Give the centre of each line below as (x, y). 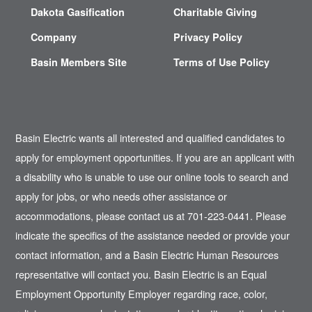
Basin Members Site (78, 62)
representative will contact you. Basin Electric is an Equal (141, 274)
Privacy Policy (208, 37)
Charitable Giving (216, 12)
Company (53, 37)
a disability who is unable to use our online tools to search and (152, 176)
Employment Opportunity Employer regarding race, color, (142, 293)
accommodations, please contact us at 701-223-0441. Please (151, 215)
